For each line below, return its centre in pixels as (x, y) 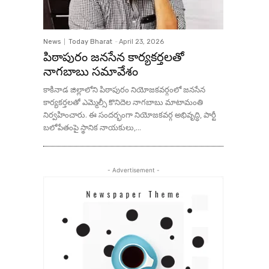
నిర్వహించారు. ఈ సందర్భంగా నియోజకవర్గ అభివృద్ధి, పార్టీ (130, 115)
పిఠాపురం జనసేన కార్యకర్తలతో (114, 57)
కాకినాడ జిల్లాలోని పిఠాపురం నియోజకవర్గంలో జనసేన (124, 89)
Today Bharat (90, 42)
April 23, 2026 (141, 42)
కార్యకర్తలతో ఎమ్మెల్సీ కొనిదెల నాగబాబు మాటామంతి (123, 102)
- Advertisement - (133, 170)
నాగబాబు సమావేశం (91, 71)
